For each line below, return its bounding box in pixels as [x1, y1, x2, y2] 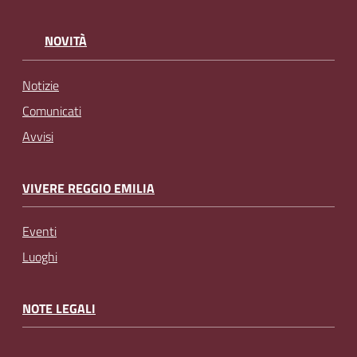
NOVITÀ [45, 31, 87, 51]
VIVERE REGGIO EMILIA [22, 178, 155, 198]
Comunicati [22, 100, 81, 120]
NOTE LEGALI [22, 299, 96, 319]
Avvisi [22, 126, 53, 146]
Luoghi [22, 247, 57, 267]
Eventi [22, 222, 57, 241]
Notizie [22, 75, 59, 95]
